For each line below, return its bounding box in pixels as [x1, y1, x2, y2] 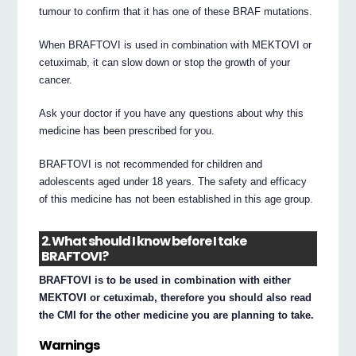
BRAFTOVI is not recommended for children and [39, 157, 263, 170]
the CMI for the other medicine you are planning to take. [39, 309, 315, 322]
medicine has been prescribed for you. [39, 124, 215, 137]
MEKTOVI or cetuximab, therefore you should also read [39, 292, 312, 304]
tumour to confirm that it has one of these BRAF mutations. [39, 5, 313, 17]
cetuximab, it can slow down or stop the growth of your [39, 56, 291, 68]
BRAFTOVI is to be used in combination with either [39, 274, 292, 287]
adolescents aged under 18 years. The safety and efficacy [39, 175, 308, 188]
